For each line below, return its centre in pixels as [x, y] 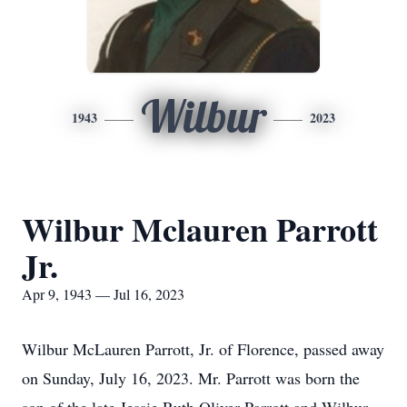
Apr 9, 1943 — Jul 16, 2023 [103, 294]
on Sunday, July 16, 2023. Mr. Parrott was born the [191, 378]
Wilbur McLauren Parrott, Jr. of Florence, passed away [203, 349]
